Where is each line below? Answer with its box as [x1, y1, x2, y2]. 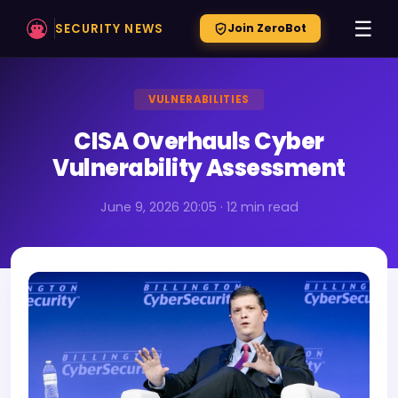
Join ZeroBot [227, 20, 306, 36]
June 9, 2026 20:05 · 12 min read [99, 198, 298, 216]
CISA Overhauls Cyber [74, 125, 324, 157]
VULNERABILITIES [147, 92, 251, 107]
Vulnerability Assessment [52, 152, 346, 184]
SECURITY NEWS [55, 20, 163, 37]
